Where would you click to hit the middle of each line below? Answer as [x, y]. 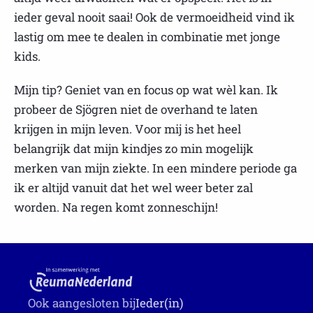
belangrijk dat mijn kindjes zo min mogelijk [134, 148]
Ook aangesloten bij [82, 303]
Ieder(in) [159, 303]
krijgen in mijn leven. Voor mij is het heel [128, 129]
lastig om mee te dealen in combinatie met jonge [147, 36]
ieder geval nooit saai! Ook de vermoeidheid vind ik [154, 17]
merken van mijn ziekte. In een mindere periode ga [155, 168]
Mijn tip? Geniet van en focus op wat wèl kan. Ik [146, 89]
